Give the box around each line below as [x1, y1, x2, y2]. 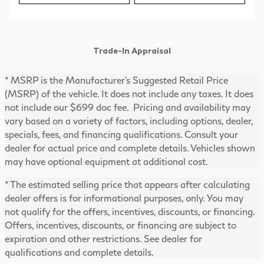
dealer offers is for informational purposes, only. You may [5, 192, 243, 204]
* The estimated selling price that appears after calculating [5, 179, 250, 190]
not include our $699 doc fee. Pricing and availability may [5, 101, 250, 113]
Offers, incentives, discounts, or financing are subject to [5, 219, 236, 231]
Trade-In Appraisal [93, 45, 171, 55]
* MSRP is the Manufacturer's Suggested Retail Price [5, 74, 228, 86]
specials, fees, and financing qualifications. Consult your [5, 128, 238, 140]
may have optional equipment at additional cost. [5, 156, 208, 167]
